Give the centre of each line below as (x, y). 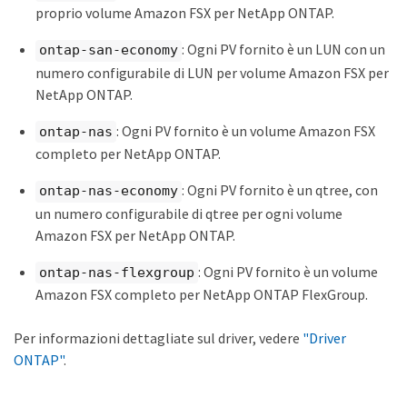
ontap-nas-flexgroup (117, 272)
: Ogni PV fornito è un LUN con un (283, 50)
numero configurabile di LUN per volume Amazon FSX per (212, 72)
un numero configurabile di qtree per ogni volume (189, 213)
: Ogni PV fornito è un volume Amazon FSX (246, 130)
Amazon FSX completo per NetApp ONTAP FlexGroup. (202, 295)
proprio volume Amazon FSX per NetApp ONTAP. (185, 13)
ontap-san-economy (109, 50)
